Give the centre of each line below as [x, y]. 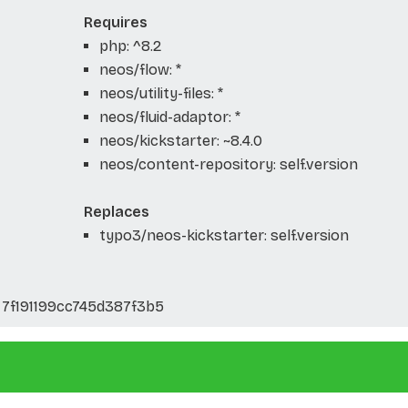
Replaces [116, 211]
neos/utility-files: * [161, 93]
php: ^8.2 [130, 46]
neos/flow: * [140, 69]
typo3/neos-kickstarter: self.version [224, 235]
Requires [115, 22]
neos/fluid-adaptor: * [169, 117]
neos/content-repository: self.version [228, 164]
